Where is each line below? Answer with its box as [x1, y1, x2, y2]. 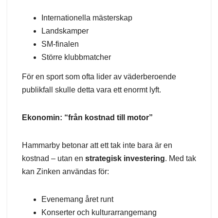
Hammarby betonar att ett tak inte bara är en [22, 141, 172, 150]
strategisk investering [85, 154, 165, 163]
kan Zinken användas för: [22, 167, 109, 176]
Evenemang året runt [41, 195, 113, 204]
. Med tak [165, 154, 196, 163]
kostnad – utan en [22, 154, 85, 163]
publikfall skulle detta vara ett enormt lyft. [22, 86, 161, 94]
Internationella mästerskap [41, 14, 132, 22]
